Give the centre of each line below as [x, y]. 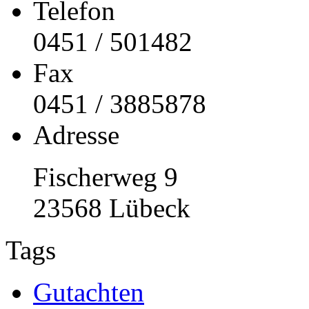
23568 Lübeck [115, 208]
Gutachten [89, 292]
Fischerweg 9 [106, 177]
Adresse [76, 135]
